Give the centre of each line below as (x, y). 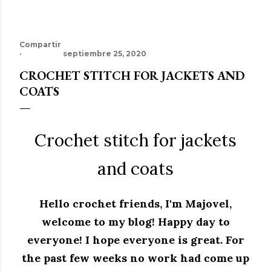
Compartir (40, 44)
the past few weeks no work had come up (135, 258)
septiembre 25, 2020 (105, 54)
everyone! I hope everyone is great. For (135, 240)
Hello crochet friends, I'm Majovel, (135, 203)
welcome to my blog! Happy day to (135, 221)
